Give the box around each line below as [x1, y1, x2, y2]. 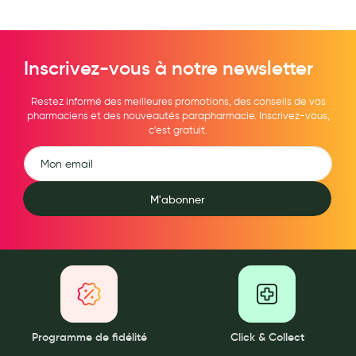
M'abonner [149, 192, 205, 207]
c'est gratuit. [149, 124, 207, 136]
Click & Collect [230, 330, 304, 344]
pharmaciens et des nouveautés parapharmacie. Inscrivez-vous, [26, 110, 330, 122]
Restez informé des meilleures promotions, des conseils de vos [30, 95, 326, 107]
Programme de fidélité [31, 330, 147, 344]
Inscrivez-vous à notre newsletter [24, 56, 313, 80]
